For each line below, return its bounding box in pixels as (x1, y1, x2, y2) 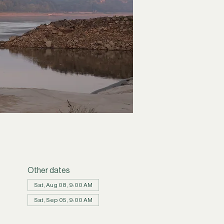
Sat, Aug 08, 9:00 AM (33, 181, 92, 188)
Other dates (27, 165, 70, 175)
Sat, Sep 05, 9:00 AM (33, 196, 92, 203)
